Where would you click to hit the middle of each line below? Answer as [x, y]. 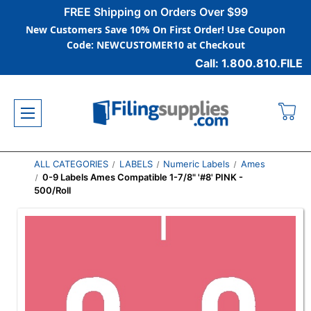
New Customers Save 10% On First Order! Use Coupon [155, 30]
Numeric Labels [197, 164]
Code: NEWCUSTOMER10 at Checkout [155, 45]
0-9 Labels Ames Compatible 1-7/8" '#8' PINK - [143, 177]
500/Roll [52, 190]
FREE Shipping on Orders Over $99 [155, 12]
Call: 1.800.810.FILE [249, 63]
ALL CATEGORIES [71, 164]
